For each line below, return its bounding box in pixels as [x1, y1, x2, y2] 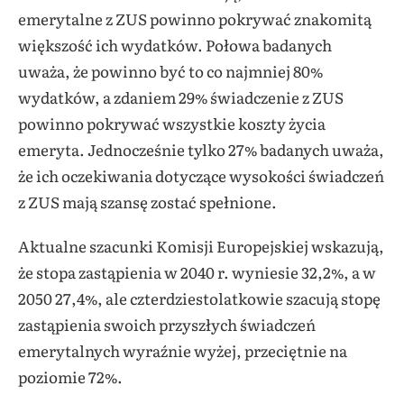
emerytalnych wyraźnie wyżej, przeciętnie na [18, 339, 347, 363]
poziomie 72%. [18, 365, 123, 389]
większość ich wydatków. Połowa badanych [18, 33, 332, 57]
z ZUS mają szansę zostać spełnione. [18, 190, 277, 214]
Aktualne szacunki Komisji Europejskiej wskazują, [18, 234, 384, 258]
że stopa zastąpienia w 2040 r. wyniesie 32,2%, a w [18, 261, 376, 284]
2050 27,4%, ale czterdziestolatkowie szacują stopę [18, 287, 381, 310]
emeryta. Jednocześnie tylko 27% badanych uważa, [18, 138, 384, 161]
